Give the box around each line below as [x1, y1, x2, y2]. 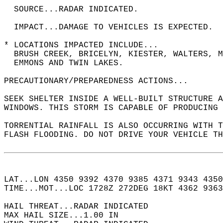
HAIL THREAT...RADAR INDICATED [4, 202, 158, 211]
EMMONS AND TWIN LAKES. [4, 59, 133, 68]
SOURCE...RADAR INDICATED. [4, 5, 148, 14]
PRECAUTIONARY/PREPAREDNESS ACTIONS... [4, 77, 198, 86]
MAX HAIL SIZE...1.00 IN [4, 211, 128, 220]
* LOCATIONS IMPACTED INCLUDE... [4, 41, 168, 50]
